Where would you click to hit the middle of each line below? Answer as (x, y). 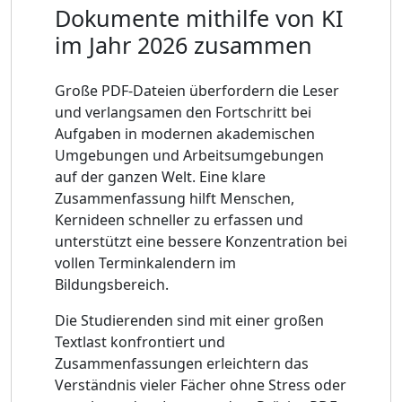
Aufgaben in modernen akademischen (185, 133)
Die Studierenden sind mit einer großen (189, 320)
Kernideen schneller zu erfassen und (179, 219)
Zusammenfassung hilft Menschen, (175, 198)
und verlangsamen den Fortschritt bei (183, 112)
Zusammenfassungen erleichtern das (182, 363)
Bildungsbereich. (112, 284)
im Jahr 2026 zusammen (184, 44)
